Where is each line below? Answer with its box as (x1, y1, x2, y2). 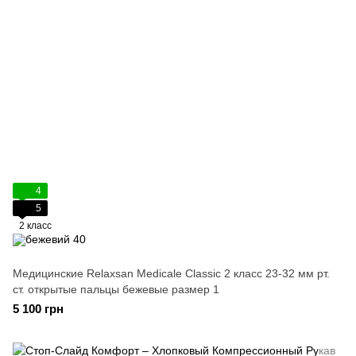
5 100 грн (13, 302, 64, 315)
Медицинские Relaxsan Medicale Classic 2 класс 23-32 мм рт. (13, 267, 330, 280)
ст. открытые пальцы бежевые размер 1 (13, 283, 219, 296)
